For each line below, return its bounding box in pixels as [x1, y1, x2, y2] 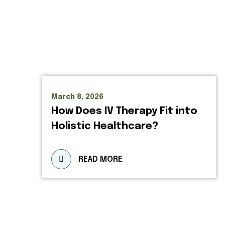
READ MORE [78, 155, 123, 164]
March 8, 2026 [51, 93, 103, 100]
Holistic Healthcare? [51, 121, 158, 132]
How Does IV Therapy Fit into [51, 106, 197, 117]
